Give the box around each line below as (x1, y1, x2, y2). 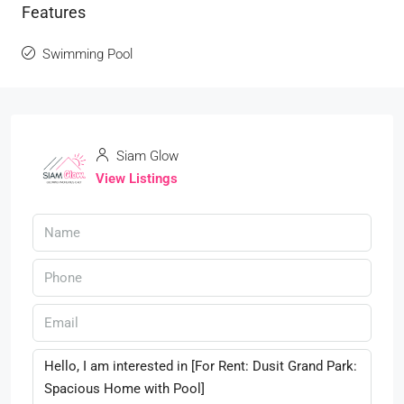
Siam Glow (113, 148, 179, 164)
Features (22, 3, 86, 22)
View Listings (96, 170, 178, 187)
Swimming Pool (42, 46, 133, 62)
